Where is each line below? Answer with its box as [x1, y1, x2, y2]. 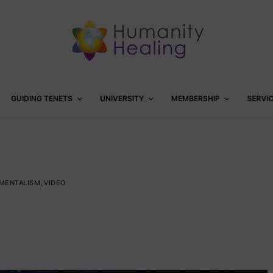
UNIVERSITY [99, 94, 144, 103]
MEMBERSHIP [171, 94, 220, 103]
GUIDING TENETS [10, 94, 73, 103]
